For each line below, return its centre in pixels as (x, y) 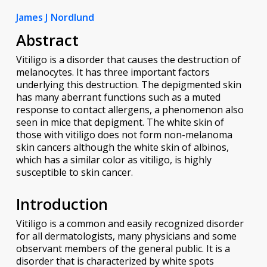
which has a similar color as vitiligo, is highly (114, 159)
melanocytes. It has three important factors (113, 72)
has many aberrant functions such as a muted (118, 97)
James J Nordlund (55, 17)
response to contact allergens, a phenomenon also (130, 109)
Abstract (47, 40)
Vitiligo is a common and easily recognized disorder (130, 223)
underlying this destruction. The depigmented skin (128, 84)
